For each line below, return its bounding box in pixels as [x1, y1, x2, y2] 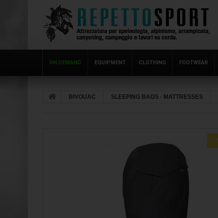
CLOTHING [139, 59, 166, 66]
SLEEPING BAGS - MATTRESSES [111, 93, 203, 100]
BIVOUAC [69, 93, 96, 100]
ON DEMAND [49, 59, 81, 66]
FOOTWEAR [179, 59, 208, 66]
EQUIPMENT [94, 59, 126, 66]
